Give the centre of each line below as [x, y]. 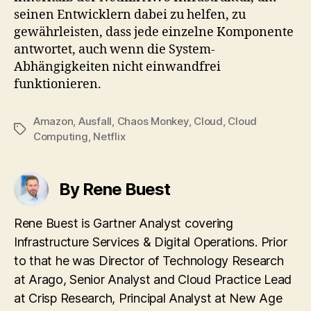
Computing [61, 136]
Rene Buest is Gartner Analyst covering [124, 223]
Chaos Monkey [153, 121]
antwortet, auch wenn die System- [115, 50]
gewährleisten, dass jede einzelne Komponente [154, 32]
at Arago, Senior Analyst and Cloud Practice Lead [153, 279]
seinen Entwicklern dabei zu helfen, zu [130, 15]
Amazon [53, 121]
